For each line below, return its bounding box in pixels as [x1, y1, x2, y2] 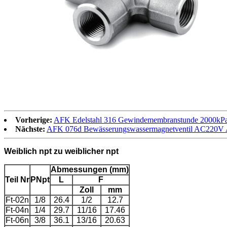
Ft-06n [6, 215, 29, 224]
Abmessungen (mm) [51, 165, 129, 174]
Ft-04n [6, 205, 29, 214]
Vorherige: [15, 115, 52, 124]
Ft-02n [6, 195, 29, 204]
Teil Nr [5, 175, 29, 184]
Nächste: [15, 124, 45, 133]
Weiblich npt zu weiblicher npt [4, 146, 119, 156]
